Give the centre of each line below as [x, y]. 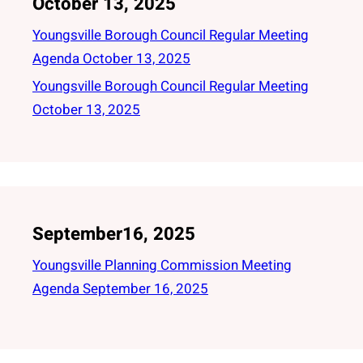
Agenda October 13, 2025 [111, 59]
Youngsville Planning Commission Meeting [162, 265]
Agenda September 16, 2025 [120, 289]
